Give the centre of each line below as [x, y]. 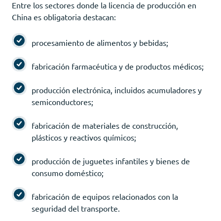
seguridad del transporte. [76, 208]
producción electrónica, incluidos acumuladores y [117, 90]
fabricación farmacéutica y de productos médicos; [118, 66]
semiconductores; [62, 101]
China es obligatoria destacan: [64, 17]
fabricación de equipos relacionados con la [105, 196]
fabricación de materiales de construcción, [105, 125]
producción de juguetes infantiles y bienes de [111, 161]
